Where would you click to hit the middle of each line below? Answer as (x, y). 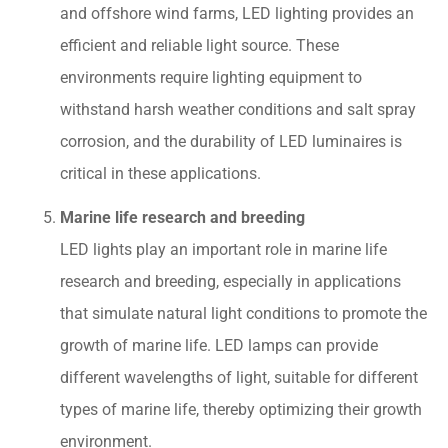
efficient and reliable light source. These (199, 45)
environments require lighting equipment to (211, 77)
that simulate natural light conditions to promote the (243, 313)
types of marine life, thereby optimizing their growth (241, 409)
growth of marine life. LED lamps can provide (219, 345)
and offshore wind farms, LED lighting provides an (237, 13)
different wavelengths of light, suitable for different (239, 377)
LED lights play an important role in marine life (223, 249)
